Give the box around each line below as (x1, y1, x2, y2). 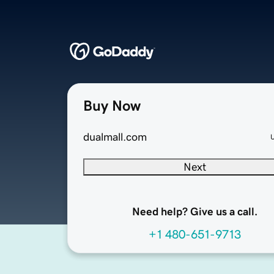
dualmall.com (83, 131, 147, 143)
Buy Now (83, 98, 141, 114)
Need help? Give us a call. (131, 206, 257, 218)
